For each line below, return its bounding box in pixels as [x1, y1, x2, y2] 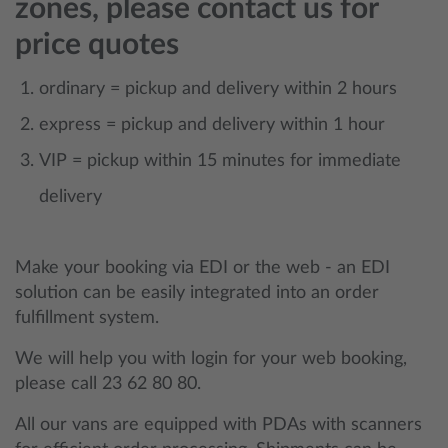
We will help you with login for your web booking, [15, 350, 407, 368]
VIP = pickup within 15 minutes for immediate [39, 152, 401, 170]
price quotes [15, 30, 179, 60]
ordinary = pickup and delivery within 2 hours [39, 80, 397, 98]
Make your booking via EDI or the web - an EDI [15, 259, 390, 277]
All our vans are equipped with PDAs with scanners [15, 416, 422, 434]
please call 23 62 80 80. [15, 375, 201, 393]
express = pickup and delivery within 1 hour [39, 116, 385, 134]
